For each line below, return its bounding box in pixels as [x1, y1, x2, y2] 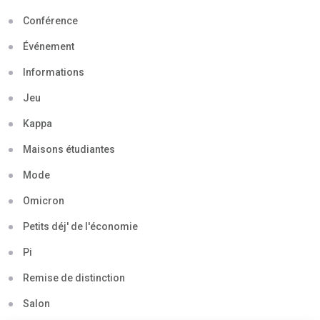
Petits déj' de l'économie [23, 221, 138, 233]
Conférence [23, 15, 78, 27]
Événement [23, 41, 74, 53]
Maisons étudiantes [23, 144, 115, 156]
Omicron [23, 195, 64, 207]
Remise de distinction [23, 272, 125, 284]
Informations [23, 66, 84, 79]
